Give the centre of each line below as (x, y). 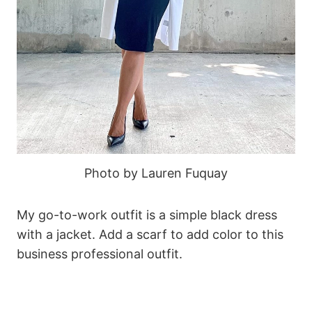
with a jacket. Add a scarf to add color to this (150, 235)
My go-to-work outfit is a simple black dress (147, 215)
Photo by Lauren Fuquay (156, 173)
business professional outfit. (100, 254)
